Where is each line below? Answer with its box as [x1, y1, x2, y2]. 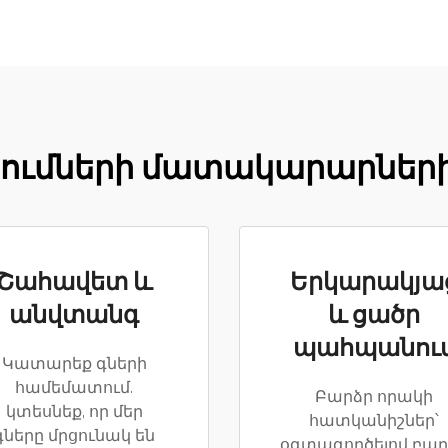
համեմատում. [15, 378, 133, 399]
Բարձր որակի [315, 387, 433, 408]
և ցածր [328, 301, 420, 331]
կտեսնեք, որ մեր [5, 402, 143, 423]
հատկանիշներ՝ [309, 411, 439, 432]
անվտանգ [9, 301, 139, 331]
